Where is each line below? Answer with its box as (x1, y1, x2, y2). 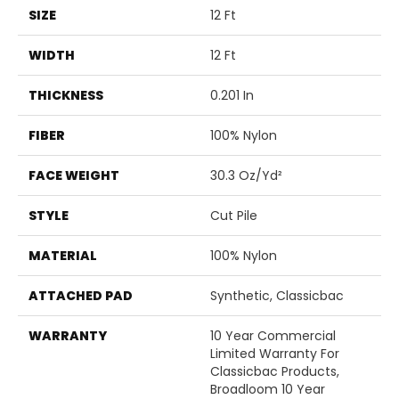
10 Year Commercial (210, 326, 336, 345)
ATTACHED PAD (28, 286, 133, 305)
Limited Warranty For (210, 344, 339, 362)
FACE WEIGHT (28, 166, 119, 184)
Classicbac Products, (210, 362, 339, 380)
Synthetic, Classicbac (210, 286, 344, 305)
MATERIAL (28, 246, 97, 265)
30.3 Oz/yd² (210, 166, 282, 184)
